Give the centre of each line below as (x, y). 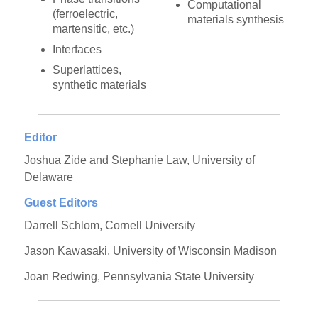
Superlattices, (87, 70)
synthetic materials (100, 85)
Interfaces (77, 50)
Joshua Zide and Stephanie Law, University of (140, 160)
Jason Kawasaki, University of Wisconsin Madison (151, 251)
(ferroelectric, (86, 14)
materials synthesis (235, 20)
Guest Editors (61, 203)
